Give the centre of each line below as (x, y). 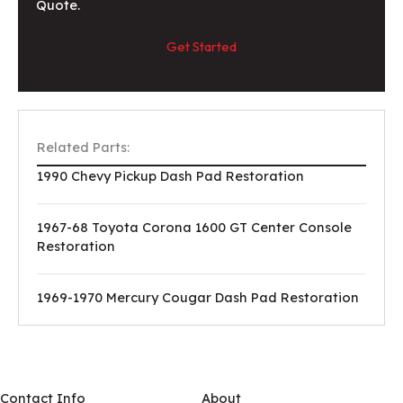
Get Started (201, 47)
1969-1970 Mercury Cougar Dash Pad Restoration (198, 298)
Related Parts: (83, 148)
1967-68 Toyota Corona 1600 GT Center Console (194, 228)
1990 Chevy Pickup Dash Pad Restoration (170, 176)
